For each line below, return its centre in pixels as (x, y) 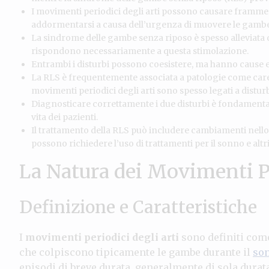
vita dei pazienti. (65, 117)
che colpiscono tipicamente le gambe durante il (136, 252)
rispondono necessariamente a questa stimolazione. (140, 51)
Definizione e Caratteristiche (138, 207)
